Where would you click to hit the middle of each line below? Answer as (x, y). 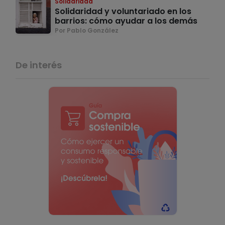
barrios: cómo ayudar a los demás (126, 21)
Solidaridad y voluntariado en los (123, 12)
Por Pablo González (87, 31)
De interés (39, 65)
